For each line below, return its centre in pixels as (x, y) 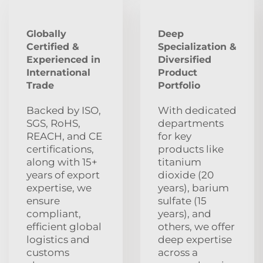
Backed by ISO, (64, 110)
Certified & (53, 46)
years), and (185, 213)
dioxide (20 (186, 175)
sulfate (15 (182, 200)
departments (191, 123)
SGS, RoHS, (53, 123)
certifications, (60, 149)
